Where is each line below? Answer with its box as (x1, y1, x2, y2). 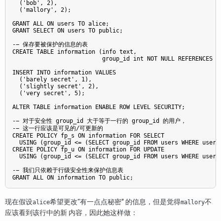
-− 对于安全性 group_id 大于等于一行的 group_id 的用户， (12, 117, 186, 125)
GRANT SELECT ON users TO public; (12, 27, 123, 35)
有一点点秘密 (80, 198, 121, 207)
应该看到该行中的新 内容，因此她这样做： (5, 209, 138, 218)
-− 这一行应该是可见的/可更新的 (12, 125, 103, 132)
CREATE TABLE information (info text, (12, 48, 137, 56)
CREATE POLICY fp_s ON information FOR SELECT (12, 132, 164, 140)
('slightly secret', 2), (12, 83, 99, 90)
